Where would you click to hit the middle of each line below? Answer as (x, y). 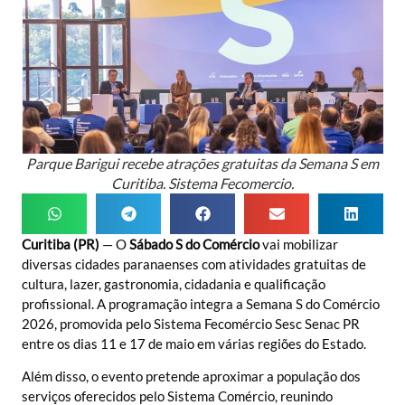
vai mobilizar (299, 244)
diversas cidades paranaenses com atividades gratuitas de (194, 264)
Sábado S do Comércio (194, 244)
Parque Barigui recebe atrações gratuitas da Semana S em (202, 163)
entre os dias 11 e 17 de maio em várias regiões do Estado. (194, 344)
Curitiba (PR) (61, 244)
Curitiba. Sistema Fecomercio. (202, 183)
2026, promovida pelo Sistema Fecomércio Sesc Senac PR (191, 324)
